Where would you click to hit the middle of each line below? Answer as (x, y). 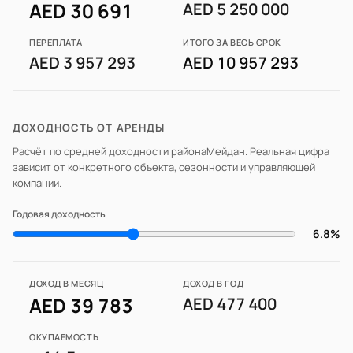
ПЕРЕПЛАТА (56, 42)
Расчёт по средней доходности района (110, 151)
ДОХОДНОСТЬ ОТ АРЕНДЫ (89, 128)
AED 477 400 (230, 304)
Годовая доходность (59, 214)
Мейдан (226, 151)
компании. (37, 183)
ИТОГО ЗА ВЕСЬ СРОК (232, 42)
